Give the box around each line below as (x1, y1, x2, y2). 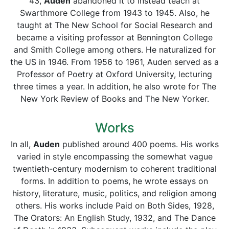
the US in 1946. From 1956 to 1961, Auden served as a (10, 57, 219, 67)
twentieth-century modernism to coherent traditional (12, 164, 217, 174)
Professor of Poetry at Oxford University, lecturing (17, 69, 212, 79)
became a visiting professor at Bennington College (16, 32, 213, 42)
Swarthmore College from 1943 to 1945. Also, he (19, 8, 210, 18)
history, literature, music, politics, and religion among (12, 188, 217, 198)
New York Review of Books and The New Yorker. (20, 94, 209, 104)
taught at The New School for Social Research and (16, 20, 213, 30)
